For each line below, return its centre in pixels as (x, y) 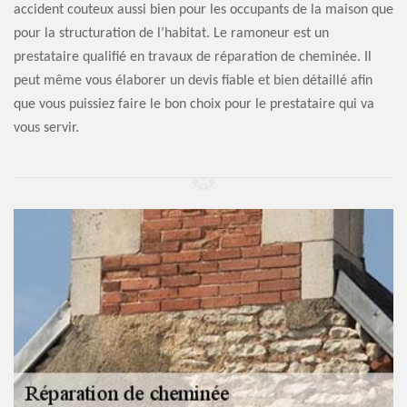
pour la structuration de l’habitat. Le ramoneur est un (171, 34)
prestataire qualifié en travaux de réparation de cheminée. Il (193, 57)
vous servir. (46, 128)
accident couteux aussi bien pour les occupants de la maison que (203, 10)
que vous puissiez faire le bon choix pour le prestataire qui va (194, 104)
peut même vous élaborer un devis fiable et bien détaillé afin (193, 81)
